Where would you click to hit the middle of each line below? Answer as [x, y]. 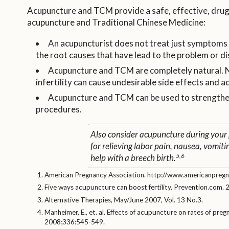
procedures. [59, 109]
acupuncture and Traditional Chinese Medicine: [116, 22]
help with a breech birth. [133, 157]
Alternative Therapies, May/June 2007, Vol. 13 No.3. [123, 200]
